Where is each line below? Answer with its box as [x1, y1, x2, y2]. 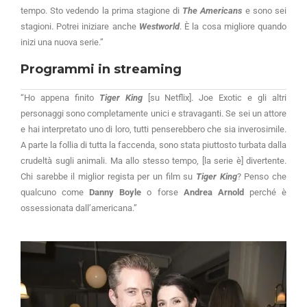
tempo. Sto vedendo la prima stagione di [21, 5, 183, 16]
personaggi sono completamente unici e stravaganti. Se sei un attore [21, 108, 286, 119]
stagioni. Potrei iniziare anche [21, 21, 139, 32]
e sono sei [242, 5, 287, 16]
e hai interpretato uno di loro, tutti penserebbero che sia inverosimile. [21, 123, 286, 134]
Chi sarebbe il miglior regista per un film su [21, 171, 196, 182]
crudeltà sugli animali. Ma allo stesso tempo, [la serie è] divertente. [21, 155, 286, 166]
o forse [141, 186, 184, 197]
